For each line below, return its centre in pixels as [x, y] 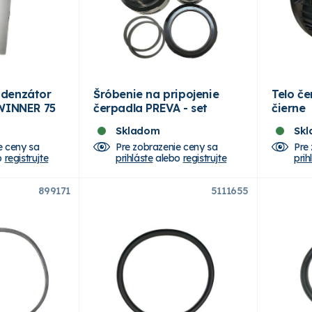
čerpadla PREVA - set [150, 108]
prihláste [134, 158]
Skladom [138, 131]
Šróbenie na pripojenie [156, 94]
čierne [289, 108]
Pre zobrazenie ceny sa [167, 147]
